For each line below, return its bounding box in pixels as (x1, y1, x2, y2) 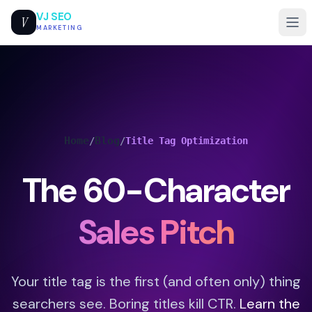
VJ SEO (36, 10, 72, 24)
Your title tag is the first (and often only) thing (11, 272, 301, 290)
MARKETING (36, 24, 83, 32)
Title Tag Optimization (125, 135, 248, 146)
